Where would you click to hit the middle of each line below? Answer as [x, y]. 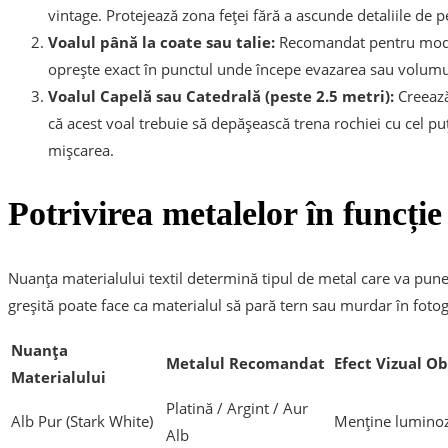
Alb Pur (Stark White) [82, 420]
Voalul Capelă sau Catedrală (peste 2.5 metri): [221, 96]
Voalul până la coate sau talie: [161, 42]
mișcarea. [81, 150]
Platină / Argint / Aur [237, 407]
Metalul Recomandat [245, 362]
